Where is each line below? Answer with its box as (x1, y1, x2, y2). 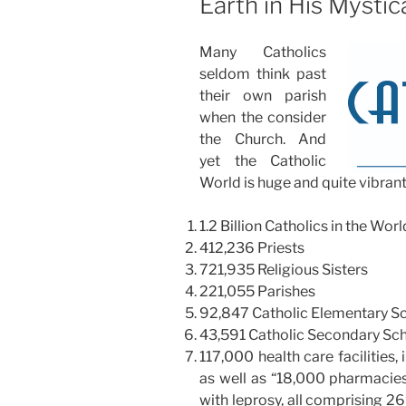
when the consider (199, 109, 327, 127)
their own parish (199, 87, 327, 105)
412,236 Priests (199, 239, 304, 257)
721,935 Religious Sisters (199, 261, 368, 279)
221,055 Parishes (199, 283, 315, 301)
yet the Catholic (199, 152, 327, 170)
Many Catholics (199, 43, 327, 62)
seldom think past (199, 65, 327, 83)
